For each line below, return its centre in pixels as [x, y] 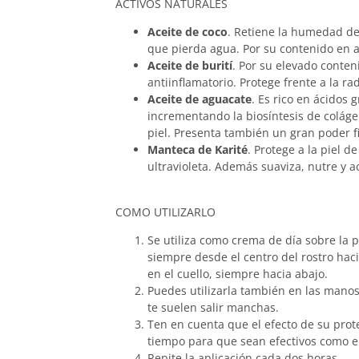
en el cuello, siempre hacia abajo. [238, 273]
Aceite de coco [188, 32]
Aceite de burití [190, 66]
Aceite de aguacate [200, 99]
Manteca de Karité [198, 150]
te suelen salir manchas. [213, 307]
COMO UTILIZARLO [165, 212]
